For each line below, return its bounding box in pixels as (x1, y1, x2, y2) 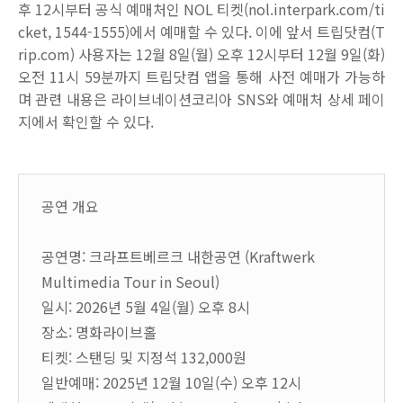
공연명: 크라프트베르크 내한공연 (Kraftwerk (41, 246, 315, 267)
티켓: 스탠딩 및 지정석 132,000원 (41, 346, 246, 368)
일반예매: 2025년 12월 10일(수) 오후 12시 (41, 372, 301, 393)
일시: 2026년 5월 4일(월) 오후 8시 (41, 296, 250, 318)
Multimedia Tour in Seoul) (41, 271, 219, 292)
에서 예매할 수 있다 (130, 21, 248, 42)
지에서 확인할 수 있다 (18, 111, 150, 132)
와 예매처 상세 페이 (264, 88, 386, 110)
